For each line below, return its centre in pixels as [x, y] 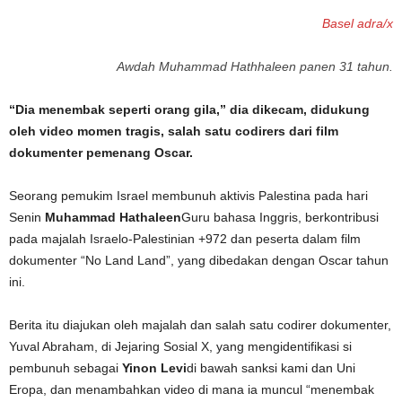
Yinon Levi [154, 368]
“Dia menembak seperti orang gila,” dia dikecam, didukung [189, 109]
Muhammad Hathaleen [113, 217]
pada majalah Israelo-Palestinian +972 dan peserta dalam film [185, 239]
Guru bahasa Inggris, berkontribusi [280, 217]
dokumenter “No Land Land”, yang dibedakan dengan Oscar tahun [199, 260]
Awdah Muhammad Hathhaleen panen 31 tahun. [255, 66]
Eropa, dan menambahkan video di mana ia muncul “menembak [192, 389]
